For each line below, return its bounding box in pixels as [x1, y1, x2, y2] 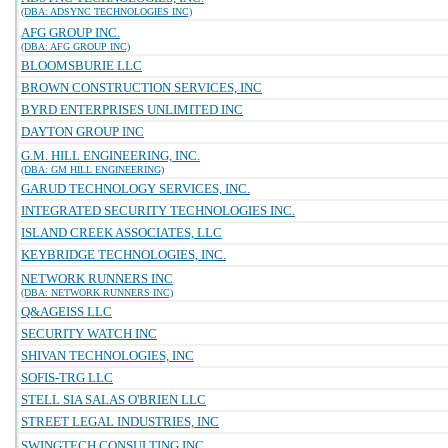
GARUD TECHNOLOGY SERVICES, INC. [21, 181, 250, 196]
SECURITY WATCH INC [21, 326, 157, 341]
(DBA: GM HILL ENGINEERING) [21, 164, 164, 175]
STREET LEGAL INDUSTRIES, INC [21, 414, 219, 429]
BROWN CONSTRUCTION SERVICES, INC [21, 80, 262, 95]
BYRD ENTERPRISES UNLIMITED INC [21, 102, 243, 117]
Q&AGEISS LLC [21, 304, 112, 319]
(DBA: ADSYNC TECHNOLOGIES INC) [21, 6, 192, 17]
